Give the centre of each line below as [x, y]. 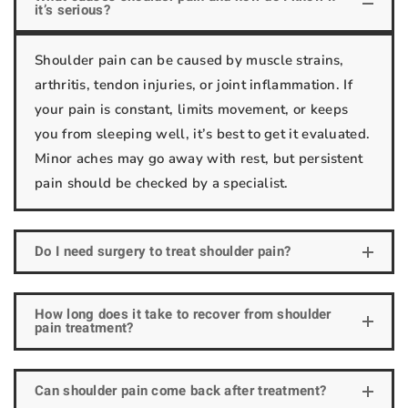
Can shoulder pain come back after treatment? [181, 391]
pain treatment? [84, 328]
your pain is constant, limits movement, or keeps [192, 109]
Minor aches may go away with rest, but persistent [199, 158]
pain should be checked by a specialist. [162, 183]
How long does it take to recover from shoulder [183, 314]
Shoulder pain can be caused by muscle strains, [189, 60]
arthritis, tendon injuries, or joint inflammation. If [194, 85]
